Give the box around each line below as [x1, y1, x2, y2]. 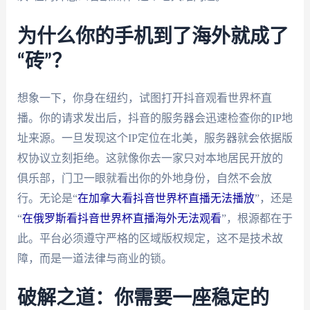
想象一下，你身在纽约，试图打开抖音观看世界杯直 [17, 91, 272, 104]
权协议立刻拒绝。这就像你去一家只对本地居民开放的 [17, 152, 283, 164]
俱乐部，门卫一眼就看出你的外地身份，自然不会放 [17, 172, 272, 184]
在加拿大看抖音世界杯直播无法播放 [77, 192, 255, 204]
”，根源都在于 [221, 212, 293, 224]
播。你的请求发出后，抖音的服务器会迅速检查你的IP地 [17, 111, 293, 124]
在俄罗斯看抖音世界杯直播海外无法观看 [21, 212, 221, 224]
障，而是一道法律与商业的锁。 [17, 252, 172, 264]
